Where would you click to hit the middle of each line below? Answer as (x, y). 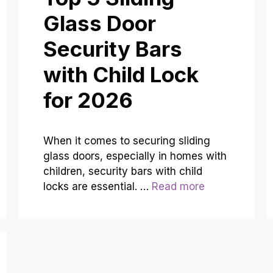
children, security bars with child (122, 172)
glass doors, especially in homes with (135, 156)
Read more (178, 187)
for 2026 (88, 100)
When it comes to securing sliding (126, 141)
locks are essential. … (97, 187)
